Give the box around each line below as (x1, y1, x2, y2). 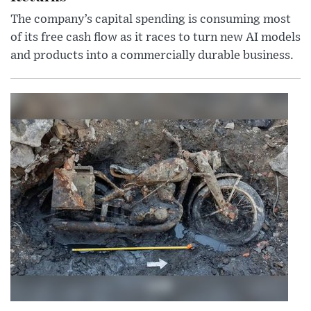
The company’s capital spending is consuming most (10, 13, 291, 26)
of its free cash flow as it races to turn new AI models (10, 31, 301, 44)
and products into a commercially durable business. (10, 49, 294, 62)
